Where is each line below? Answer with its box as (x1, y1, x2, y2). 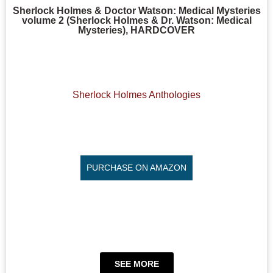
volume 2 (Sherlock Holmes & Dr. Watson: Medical (21, 15, 252, 26)
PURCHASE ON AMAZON (87, 162, 186, 172)
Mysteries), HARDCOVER (78, 25, 195, 35)
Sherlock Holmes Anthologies (73, 90, 200, 101)
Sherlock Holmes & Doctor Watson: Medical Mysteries (12, 5, 261, 16)
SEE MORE (114, 259, 159, 269)
